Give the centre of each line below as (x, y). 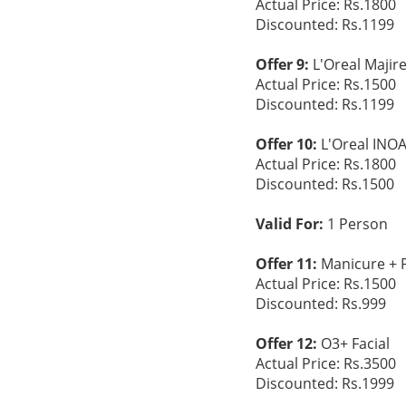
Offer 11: (286, 264)
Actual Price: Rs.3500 (326, 363)
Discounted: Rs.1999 (325, 383)
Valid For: (290, 224)
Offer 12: (286, 343)
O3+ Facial (353, 343)
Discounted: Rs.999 (321, 304)
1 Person (356, 224)
